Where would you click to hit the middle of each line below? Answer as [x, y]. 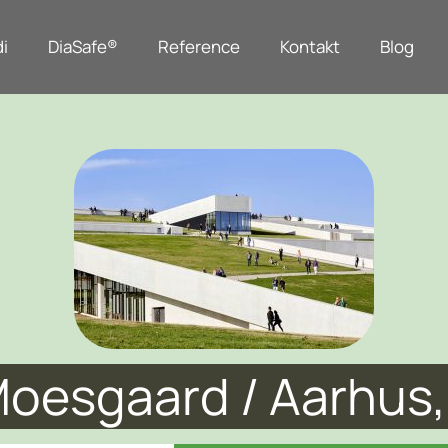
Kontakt [309, 46]
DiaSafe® [82, 46]
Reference [198, 46]
